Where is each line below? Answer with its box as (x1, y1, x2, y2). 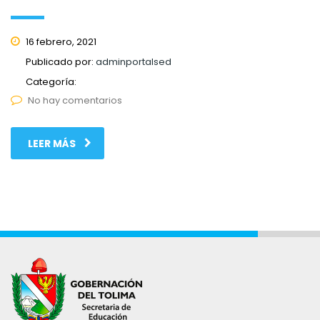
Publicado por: (26, 54, 96, 69)
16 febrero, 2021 (24, 34, 96, 49)
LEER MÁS (28, 136, 76, 151)
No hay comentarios (28, 93, 122, 107)
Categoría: (26, 74, 76, 89)
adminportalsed (96, 54, 171, 69)
